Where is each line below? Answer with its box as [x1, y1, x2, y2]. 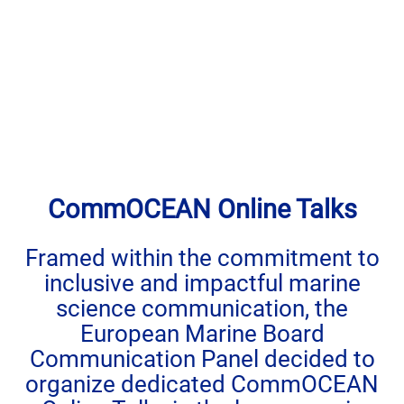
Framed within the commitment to [24, 243, 380, 271]
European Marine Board [79, 319, 325, 347]
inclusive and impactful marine [43, 269, 361, 297]
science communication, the [56, 294, 348, 322]
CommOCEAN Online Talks [47, 194, 357, 225]
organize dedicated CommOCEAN [25, 370, 379, 398]
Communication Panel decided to [29, 344, 375, 372]
